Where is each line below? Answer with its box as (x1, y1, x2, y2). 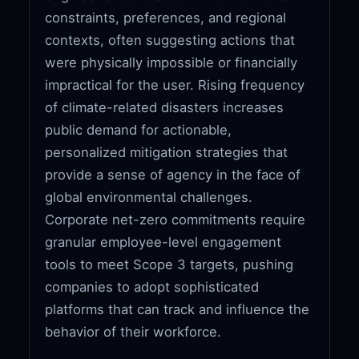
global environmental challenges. (45, 188, 253, 205)
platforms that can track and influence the (45, 301, 310, 317)
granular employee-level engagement (45, 233, 282, 250)
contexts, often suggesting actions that (45, 31, 296, 48)
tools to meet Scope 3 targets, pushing (45, 256, 294, 272)
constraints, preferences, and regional (45, 9, 287, 26)
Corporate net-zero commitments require (45, 211, 306, 228)
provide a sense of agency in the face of (45, 166, 301, 183)
